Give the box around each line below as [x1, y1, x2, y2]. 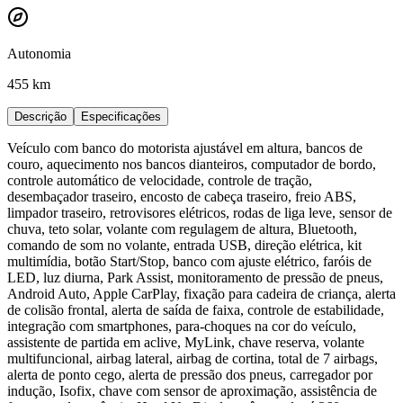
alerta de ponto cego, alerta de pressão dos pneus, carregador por [7, 366, 372, 382]
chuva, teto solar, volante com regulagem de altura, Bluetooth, [7, 220, 357, 237]
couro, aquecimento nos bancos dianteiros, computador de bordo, [7, 156, 376, 172]
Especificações [81, 109, 161, 123]
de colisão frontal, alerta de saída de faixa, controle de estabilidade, [7, 301, 384, 318]
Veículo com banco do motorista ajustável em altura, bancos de [7, 139, 363, 156]
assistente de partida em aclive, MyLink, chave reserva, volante [7, 334, 364, 350]
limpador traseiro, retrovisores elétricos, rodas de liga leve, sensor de [7, 204, 392, 220]
